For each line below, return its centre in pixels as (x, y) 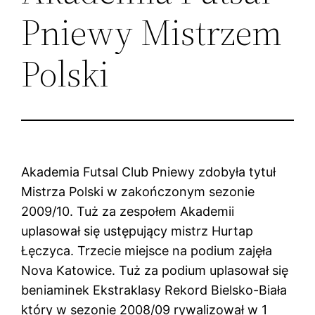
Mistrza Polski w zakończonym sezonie (138, 191)
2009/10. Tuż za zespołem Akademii (128, 211)
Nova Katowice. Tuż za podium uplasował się (155, 270)
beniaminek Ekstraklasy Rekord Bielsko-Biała (154, 290)
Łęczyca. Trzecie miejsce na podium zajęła (147, 250)
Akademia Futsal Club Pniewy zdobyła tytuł (149, 172)
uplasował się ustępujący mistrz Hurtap (137, 231)
